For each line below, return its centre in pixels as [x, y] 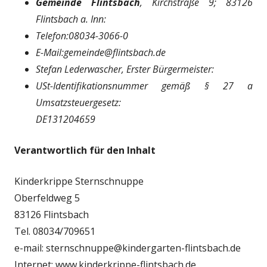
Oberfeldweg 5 [47, 198]
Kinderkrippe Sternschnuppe [79, 181]
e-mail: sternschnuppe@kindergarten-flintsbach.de [128, 248]
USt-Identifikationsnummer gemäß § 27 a [144, 86]
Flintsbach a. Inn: [71, 19]
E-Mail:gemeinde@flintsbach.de [101, 52]
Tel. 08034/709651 [55, 231]
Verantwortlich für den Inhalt [85, 150]
